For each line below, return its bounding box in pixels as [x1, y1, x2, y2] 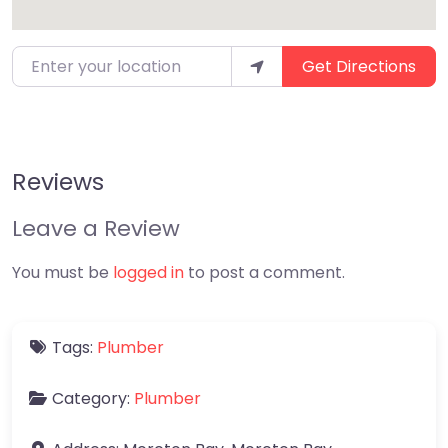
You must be [12, 260, 113, 284]
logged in [113, 260, 184, 284]
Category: [52, 386, 134, 410]
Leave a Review [12, 212, 180, 244]
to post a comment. [184, 260, 345, 284]
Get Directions [301, 54, 416, 78]
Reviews [12, 164, 104, 198]
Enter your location [11, 47, 161, 71]
